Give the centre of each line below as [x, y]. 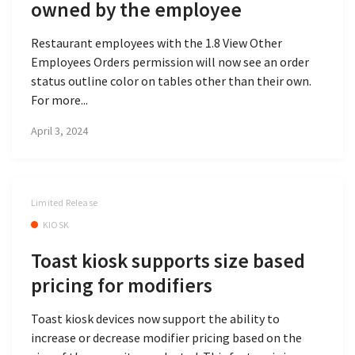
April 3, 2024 [59, 131]
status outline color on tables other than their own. [171, 80]
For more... [59, 99]
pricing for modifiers [122, 285]
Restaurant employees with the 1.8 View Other [157, 42]
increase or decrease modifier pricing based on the [166, 338]
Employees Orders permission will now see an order [170, 61]
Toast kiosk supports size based [168, 260]
